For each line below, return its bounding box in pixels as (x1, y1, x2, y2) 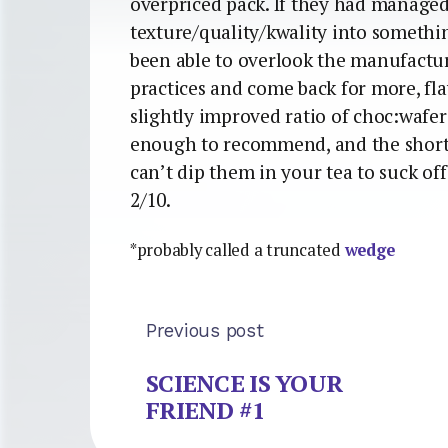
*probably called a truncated (130, 238, 345, 261)
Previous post (146, 319, 264, 341)
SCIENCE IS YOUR (146, 367, 343, 400)
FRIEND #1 (146, 394, 266, 427)
